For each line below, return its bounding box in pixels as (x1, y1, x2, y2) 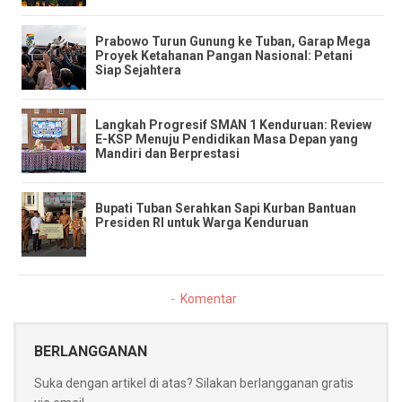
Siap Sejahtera (95, 62, 181, 77)
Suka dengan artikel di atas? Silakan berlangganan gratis (34, 375, 354, 390)
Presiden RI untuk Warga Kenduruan (95, 214, 309, 230)
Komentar (180, 291, 237, 306)
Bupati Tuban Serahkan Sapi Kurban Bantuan (95, 200, 356, 215)
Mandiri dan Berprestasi (95, 145, 240, 161)
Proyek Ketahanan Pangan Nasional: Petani (95, 48, 353, 63)
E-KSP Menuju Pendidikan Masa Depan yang (95, 131, 358, 146)
